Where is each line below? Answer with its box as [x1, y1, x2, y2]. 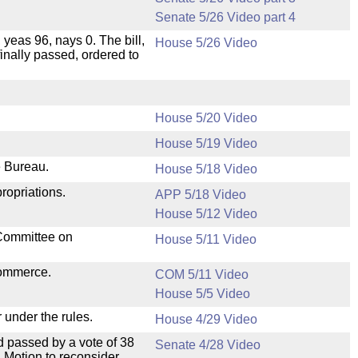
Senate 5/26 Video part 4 [155, 10, 296, 24]
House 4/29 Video [155, 312, 257, 326]
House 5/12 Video [155, 207, 257, 221]
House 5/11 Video [155, 233, 257, 246]
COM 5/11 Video [155, 268, 249, 281]
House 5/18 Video [155, 162, 257, 176]
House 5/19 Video [155, 137, 257, 150]
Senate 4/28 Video [155, 338, 261, 352]
